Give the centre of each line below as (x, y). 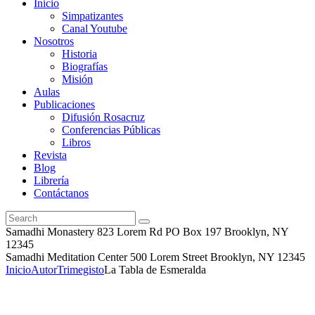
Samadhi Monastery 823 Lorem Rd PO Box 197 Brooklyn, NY (147, 231)
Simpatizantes (92, 15)
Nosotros (54, 41)
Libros (76, 142)
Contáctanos (61, 193)
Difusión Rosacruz (103, 117)
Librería (51, 180)
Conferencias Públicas (111, 129)
